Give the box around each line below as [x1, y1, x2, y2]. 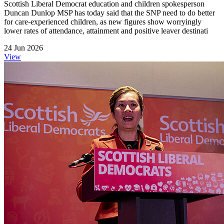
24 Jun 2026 [4, 43, 43, 52]
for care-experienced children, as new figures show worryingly [4, 17, 201, 26]
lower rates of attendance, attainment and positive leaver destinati [4, 26, 208, 35]
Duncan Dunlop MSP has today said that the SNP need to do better [4, 8, 215, 17]
